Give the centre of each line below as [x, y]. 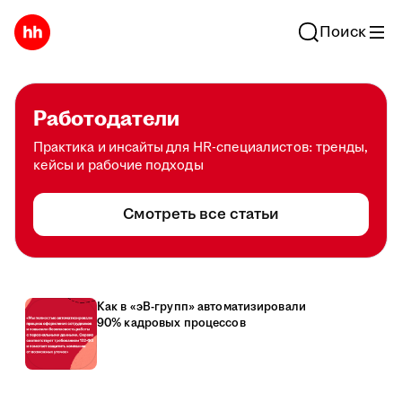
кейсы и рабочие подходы [118, 166]
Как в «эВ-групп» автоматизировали [201, 307]
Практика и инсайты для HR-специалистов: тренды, [201, 148]
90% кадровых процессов [171, 323]
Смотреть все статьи [201, 214]
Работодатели [106, 119]
